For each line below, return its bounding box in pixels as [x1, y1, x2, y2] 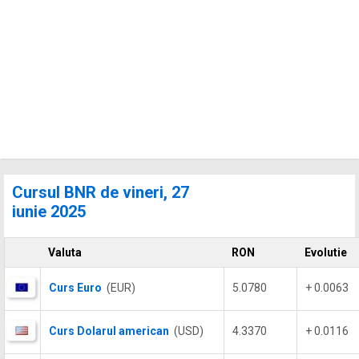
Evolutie [305, 246, 347, 259]
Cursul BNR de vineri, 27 [12, 183, 189, 202]
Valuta [48, 246, 82, 259]
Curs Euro [49, 281, 102, 294]
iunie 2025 [12, 202, 86, 221]
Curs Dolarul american [49, 325, 169, 337]
